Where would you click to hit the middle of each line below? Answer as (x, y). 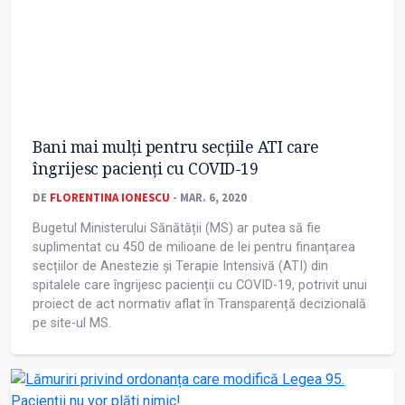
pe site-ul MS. (72, 324)
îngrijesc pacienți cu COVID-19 (145, 169)
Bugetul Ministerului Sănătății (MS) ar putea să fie (177, 229)
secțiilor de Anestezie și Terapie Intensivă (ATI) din (180, 267)
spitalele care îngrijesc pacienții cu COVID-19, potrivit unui (200, 286)
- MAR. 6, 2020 (208, 198)
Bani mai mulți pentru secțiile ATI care (176, 147)
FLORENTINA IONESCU (110, 198)
